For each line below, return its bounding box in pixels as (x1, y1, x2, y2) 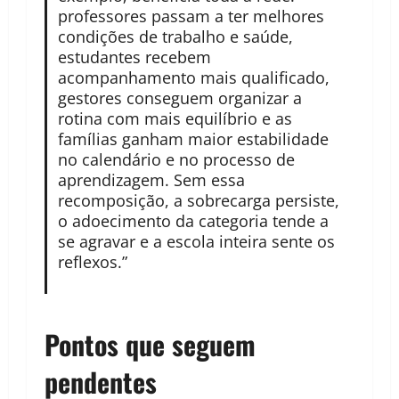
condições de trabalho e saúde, (57, 26, 293, 48)
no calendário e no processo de (57, 149, 295, 171)
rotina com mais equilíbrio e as (57, 108, 292, 130)
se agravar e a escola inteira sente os (57, 231, 335, 253)
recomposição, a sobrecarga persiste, (57, 190, 339, 212)
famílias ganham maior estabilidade (57, 128, 329, 151)
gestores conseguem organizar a (57, 87, 302, 110)
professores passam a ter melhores (57, 5, 324, 28)
